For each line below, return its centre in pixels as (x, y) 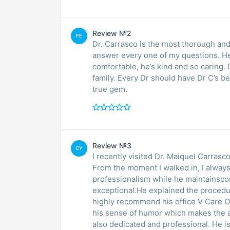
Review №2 (112, 33)
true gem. (110, 89)
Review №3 (112, 145)
